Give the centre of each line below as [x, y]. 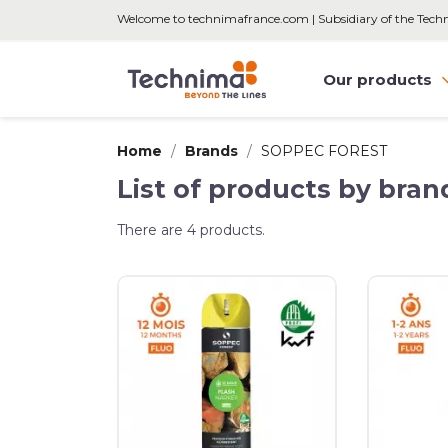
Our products [379, 79]
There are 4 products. [191, 230]
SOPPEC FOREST [324, 151]
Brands [211, 151]
